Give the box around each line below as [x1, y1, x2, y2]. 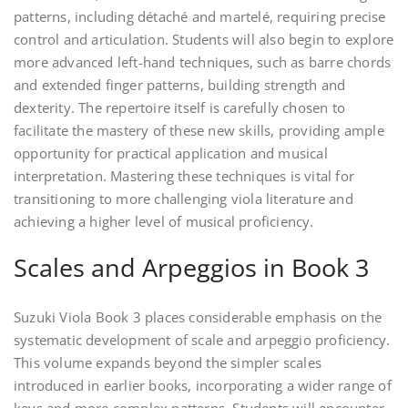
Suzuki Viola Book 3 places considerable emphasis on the [14, 308, 382, 327]
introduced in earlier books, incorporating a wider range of [14, 376, 392, 395]
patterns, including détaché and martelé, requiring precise [14, 7, 386, 26]
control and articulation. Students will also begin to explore [14, 30, 394, 49]
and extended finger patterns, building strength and [14, 76, 346, 95]
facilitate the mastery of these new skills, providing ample [14, 121, 384, 140]
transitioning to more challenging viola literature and [14, 189, 353, 209]
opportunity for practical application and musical [14, 144, 328, 163]
